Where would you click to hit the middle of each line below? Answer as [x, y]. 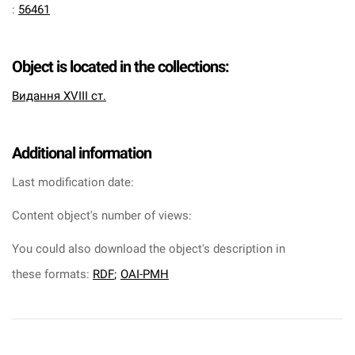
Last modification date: [73, 182]
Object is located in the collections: [120, 67]
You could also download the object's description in [149, 249]
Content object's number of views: [102, 216]
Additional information [82, 153]
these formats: [52, 274]
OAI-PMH [145, 274]
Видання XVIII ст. [59, 96]
